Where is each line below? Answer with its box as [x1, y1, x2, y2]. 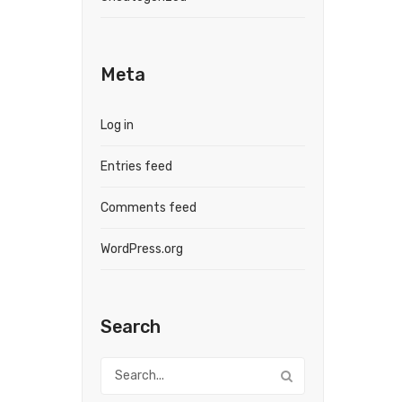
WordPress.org [100, 241, 183, 257]
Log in [100, 118, 134, 133]
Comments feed [100, 200, 197, 215]
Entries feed [100, 159, 172, 174]
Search [100, 316, 161, 337]
